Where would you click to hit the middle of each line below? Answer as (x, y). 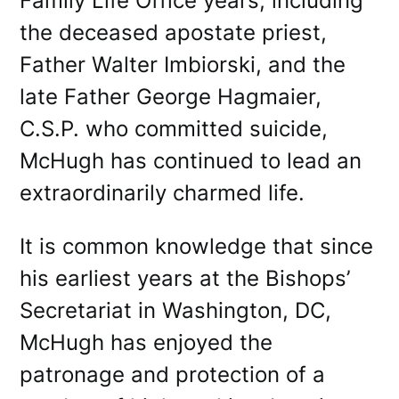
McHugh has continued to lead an (191, 160)
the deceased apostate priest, (174, 32)
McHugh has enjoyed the (147, 342)
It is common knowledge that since (197, 246)
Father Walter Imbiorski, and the (183, 64)
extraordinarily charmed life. (166, 192)
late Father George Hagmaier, (171, 96)
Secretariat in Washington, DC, (176, 310)
